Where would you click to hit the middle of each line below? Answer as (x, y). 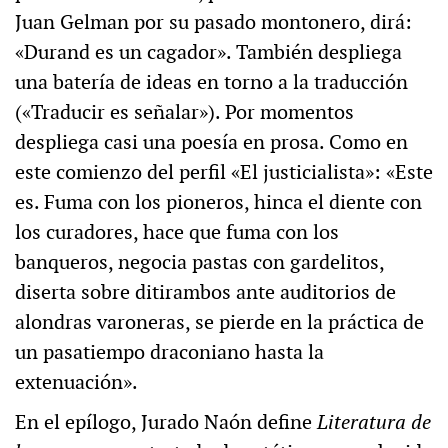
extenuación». (76, 382)
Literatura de (374, 422)
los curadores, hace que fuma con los (177, 232)
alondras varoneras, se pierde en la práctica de (219, 322)
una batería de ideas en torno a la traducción (211, 82)
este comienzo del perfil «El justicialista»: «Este (224, 172)
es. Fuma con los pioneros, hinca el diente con (218, 202)
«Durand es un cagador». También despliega (208, 52)
